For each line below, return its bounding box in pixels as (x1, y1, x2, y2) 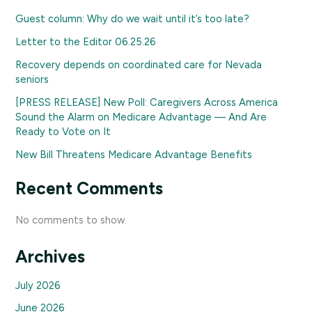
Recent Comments (15, 177, 164, 198)
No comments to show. (15, 214, 127, 226)
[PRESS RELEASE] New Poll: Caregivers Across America (15, 95, 279, 109)
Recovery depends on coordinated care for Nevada (15, 58, 263, 71)
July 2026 (15, 279, 61, 292)
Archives (15, 245, 86, 267)
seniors (15, 72, 49, 86)
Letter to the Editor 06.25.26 (15, 35, 157, 48)
